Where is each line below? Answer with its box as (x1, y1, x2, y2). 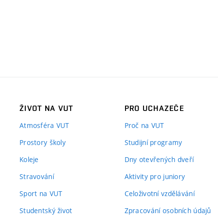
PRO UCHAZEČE (124, 103, 184, 113)
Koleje (19, 154, 39, 164)
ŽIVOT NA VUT (19, 103, 73, 113)
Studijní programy (124, 137, 182, 147)
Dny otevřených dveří (124, 154, 194, 164)
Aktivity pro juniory (124, 171, 185, 181)
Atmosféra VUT (19, 120, 70, 130)
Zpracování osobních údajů (124, 205, 211, 215)
